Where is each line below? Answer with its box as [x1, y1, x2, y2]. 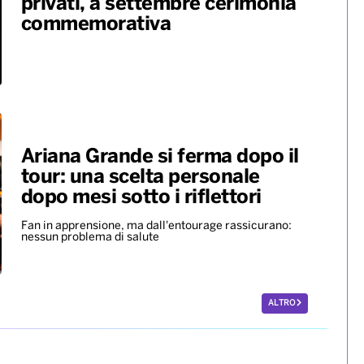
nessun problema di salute [20, 232, 162, 243]
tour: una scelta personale [20, 167, 260, 187]
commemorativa [20, 15, 171, 34]
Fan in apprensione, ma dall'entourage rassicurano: [20, 220, 292, 232]
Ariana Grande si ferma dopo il [20, 147, 299, 167]
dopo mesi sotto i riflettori [20, 188, 262, 207]
